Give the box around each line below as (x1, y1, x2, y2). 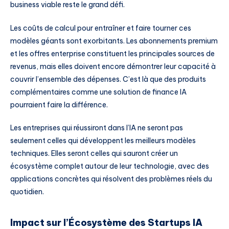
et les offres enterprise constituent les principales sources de (10, 49, 215, 58)
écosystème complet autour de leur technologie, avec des (10, 162, 209, 171)
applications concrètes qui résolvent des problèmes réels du (10, 174, 212, 184)
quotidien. (10, 187, 44, 197)
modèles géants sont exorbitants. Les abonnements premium (10, 36, 218, 45)
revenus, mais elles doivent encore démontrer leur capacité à (10, 61, 216, 71)
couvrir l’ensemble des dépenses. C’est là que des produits (10, 74, 206, 84)
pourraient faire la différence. (10, 100, 108, 109)
